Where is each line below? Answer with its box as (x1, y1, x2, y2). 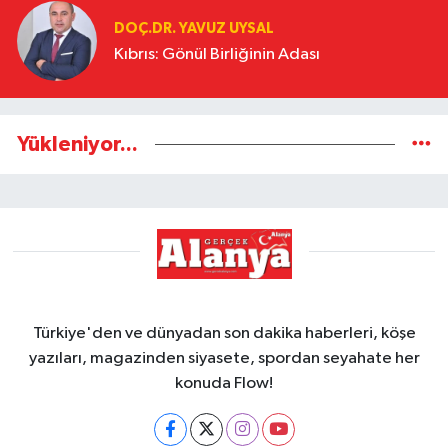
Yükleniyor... (17, 134, 138, 156)
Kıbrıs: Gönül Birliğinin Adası (114, 45, 320, 63)
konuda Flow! (175, 375, 273, 392)
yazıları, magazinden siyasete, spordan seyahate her (28, 350, 420, 367)
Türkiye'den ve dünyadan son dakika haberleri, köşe (32, 325, 416, 342)
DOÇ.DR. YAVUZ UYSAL (114, 20, 274, 36)
